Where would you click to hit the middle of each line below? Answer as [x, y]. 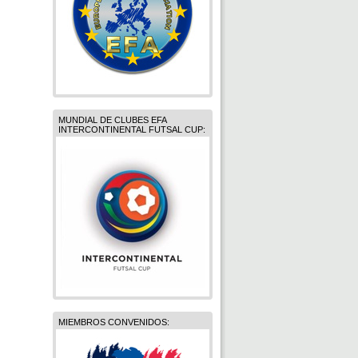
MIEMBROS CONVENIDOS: [114, 322]
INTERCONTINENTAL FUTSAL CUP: [132, 129]
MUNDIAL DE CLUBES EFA [113, 120]
